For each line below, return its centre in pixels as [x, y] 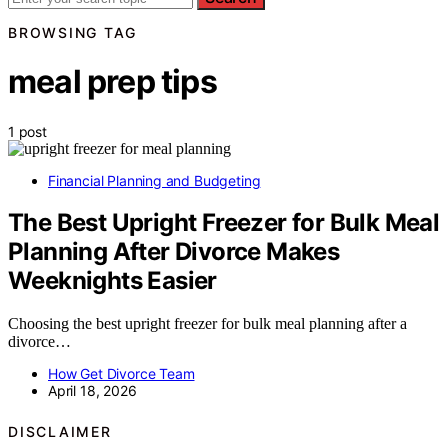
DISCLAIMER [60, 431]
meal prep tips [112, 82]
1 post [27, 131]
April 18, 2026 [92, 391]
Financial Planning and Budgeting [154, 180]
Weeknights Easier [112, 281]
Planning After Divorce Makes [174, 252]
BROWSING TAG [72, 32]
